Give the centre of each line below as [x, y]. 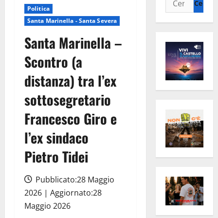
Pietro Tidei [56, 157]
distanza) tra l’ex [70, 81]
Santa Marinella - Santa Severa [72, 21]
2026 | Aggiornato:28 [63, 193]
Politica [38, 9]
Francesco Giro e [71, 119]
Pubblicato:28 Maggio [74, 180]
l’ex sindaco [56, 138]
